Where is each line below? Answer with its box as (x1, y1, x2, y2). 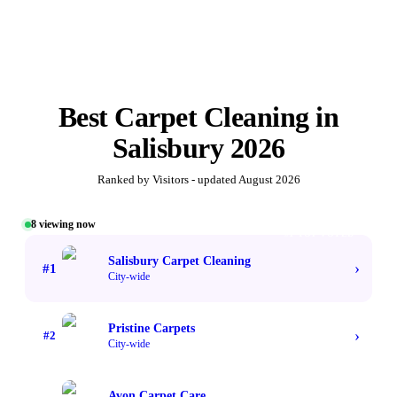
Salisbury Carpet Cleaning (108, 253, 251, 268)
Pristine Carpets (108, 321, 195, 335)
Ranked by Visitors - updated (97, 173, 238, 187)
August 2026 (237, 173, 300, 187)
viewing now (36, 218, 96, 231)
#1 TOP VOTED (284, 229, 354, 239)
